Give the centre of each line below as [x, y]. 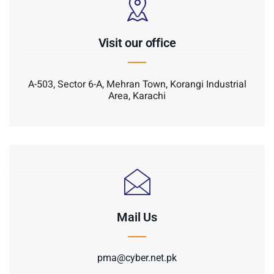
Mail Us [137, 217]
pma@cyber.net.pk [137, 257]
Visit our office [137, 43]
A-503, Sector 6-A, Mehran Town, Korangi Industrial [137, 85]
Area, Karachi [137, 96]
